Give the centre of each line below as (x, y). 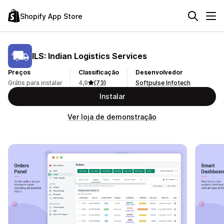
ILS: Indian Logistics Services (89, 56)
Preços (19, 72)
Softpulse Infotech (163, 83)
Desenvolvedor (159, 72)
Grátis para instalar (35, 83)
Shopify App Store (51, 16)
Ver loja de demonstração (112, 117)
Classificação (99, 72)
